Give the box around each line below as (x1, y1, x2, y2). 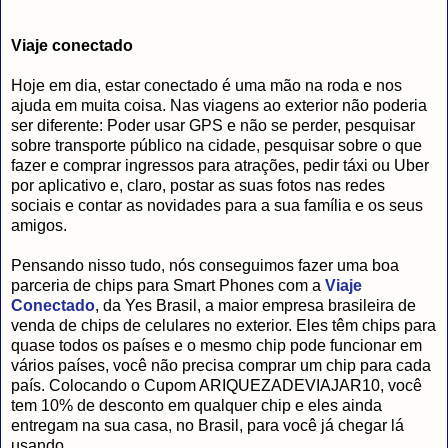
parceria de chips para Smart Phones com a (11, 276, 325, 294)
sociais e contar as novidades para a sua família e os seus (11, 196, 423, 214)
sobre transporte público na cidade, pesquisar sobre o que (11, 136, 422, 154)
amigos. (11, 216, 67, 234)
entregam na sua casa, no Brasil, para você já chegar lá (11, 416, 404, 434)
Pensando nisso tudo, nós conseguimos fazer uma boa (11, 256, 399, 274)
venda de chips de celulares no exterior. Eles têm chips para (11, 316, 436, 334)
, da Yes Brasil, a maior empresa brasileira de (95, 296, 416, 314)
